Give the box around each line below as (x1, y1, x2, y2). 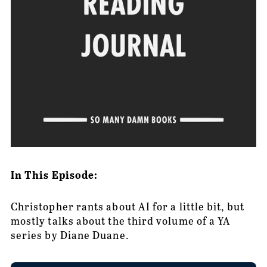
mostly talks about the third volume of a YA (10, 213, 231, 228)
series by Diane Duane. (10, 227, 129, 242)
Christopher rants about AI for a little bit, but (10, 198, 244, 213)
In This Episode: (10, 166, 98, 182)
